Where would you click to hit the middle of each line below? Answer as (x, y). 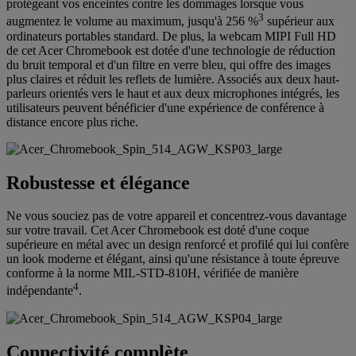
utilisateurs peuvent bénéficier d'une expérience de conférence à (165, 107)
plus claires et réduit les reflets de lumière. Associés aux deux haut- (173, 79)
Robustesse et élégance (98, 182)
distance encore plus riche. (72, 122)
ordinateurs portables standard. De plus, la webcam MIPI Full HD (171, 36)
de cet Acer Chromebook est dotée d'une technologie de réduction (171, 50)
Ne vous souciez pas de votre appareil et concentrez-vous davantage (176, 216)
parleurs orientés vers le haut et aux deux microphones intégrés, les (173, 93)
